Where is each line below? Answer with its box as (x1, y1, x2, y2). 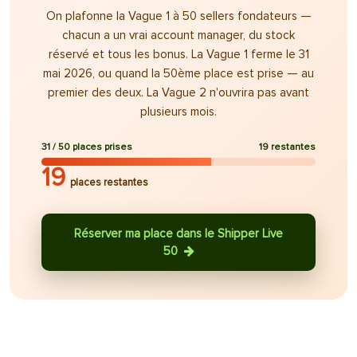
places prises (73, 141, 132, 153)
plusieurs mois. (140, 104, 217, 119)
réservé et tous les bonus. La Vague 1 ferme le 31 (48, 47, 309, 61)
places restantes (70, 176, 148, 189)
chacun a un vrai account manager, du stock (62, 28, 295, 42)
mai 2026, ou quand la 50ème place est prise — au (43, 66, 314, 80)
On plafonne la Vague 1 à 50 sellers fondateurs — (45, 9, 312, 23)
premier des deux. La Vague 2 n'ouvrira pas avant (48, 85, 309, 100)
